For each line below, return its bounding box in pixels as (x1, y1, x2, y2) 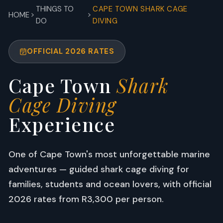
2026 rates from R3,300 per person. (8, 193, 164, 205)
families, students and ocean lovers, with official (8, 178, 212, 190)
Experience (8, 111, 115, 137)
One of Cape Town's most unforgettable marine (8, 148, 210, 160)
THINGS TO (35, 4, 74, 14)
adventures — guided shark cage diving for (8, 163, 189, 175)
